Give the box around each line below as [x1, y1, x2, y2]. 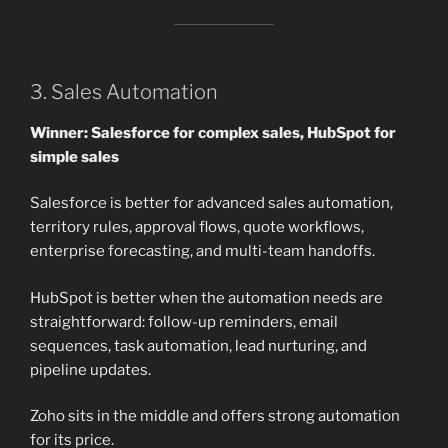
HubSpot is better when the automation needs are [30, 288, 383, 307]
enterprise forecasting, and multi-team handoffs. [30, 242, 375, 261]
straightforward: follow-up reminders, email [30, 312, 338, 331]
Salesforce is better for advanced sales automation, [30, 194, 393, 213]
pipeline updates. [30, 360, 151, 379]
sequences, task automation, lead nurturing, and [30, 336, 367, 355]
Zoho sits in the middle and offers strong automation [30, 407, 400, 426]
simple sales [30, 147, 119, 166]
